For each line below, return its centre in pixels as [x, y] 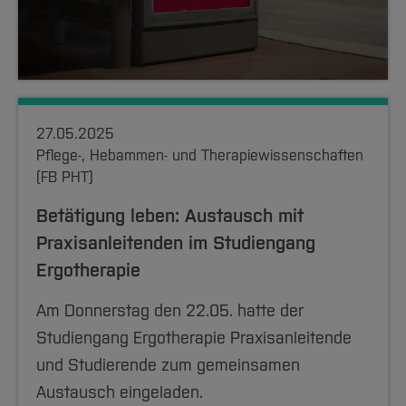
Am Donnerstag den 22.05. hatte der [170, 311]
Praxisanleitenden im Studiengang [176, 243]
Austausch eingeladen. [120, 392]
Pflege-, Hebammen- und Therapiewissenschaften [200, 155]
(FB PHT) [65, 177]
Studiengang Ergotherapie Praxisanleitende [194, 338]
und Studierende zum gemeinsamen [168, 365]
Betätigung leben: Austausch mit [170, 216]
